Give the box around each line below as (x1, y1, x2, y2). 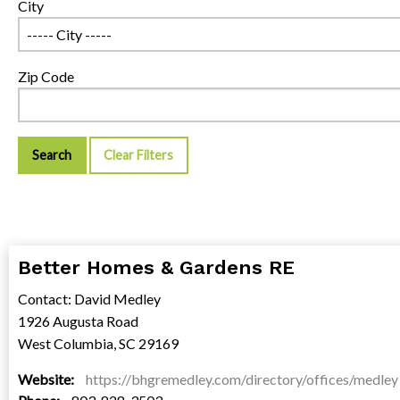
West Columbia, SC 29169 (18, 335, 179, 353)
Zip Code (18, 68, 74, 85)
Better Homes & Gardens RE (18, 256, 295, 279)
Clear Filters (104, 147, 174, 163)
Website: (18, 371, 77, 388)
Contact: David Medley (18, 290, 161, 308)
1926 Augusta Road (18, 312, 138, 330)
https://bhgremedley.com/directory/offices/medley (86, 371, 398, 388)
